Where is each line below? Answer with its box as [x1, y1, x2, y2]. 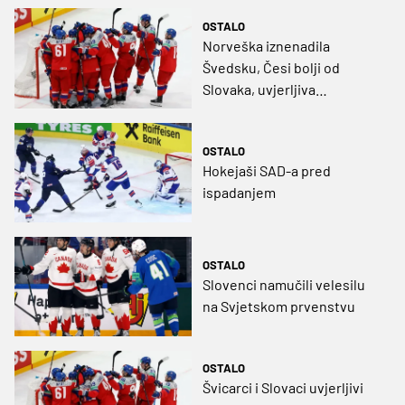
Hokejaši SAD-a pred [202, 161, 331, 179]
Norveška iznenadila [202, 36, 330, 54]
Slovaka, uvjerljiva [202, 80, 316, 98]
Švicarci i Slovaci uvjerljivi [202, 379, 363, 397]
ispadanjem [202, 183, 276, 201]
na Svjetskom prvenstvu [202, 297, 355, 315]
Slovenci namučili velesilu [202, 275, 365, 293]
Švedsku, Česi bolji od [202, 58, 340, 76]
